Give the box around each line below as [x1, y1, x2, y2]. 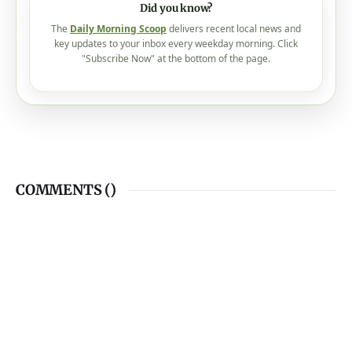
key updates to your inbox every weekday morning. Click [54, 37, 298, 51]
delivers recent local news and [167, 22, 301, 36]
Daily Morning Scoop [70, 22, 167, 36]
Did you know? [139, 2, 213, 16]
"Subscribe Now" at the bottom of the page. [82, 52, 270, 66]
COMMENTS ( [16, 181, 111, 200]
